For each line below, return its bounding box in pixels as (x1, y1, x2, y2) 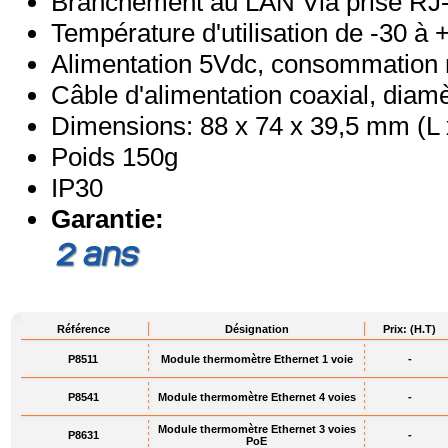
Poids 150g (51, 142, 178, 172)
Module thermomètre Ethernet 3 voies (158, 423, 356, 435)
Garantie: (51, 204, 164, 234)
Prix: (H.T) (383, 323, 437, 335)
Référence (57, 323, 110, 335)
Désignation (225, 323, 289, 335)
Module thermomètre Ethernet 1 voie (161, 353, 353, 365)
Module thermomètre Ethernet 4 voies (158, 391, 356, 403)
